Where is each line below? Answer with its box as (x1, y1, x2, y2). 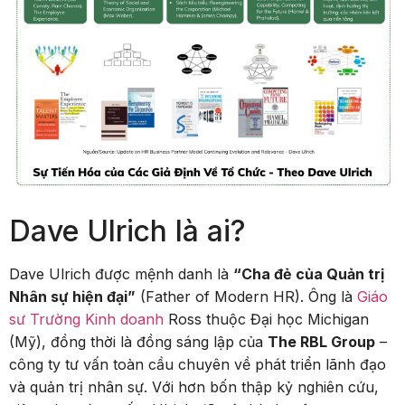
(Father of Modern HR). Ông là (136, 287, 357, 306)
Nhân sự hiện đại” (9, 287, 136, 306)
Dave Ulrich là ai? (9, 212, 246, 249)
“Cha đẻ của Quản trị (233, 264, 384, 283)
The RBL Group (268, 332, 375, 351)
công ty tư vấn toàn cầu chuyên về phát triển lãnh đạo (9, 354, 386, 373)
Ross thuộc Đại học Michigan (164, 309, 369, 328)
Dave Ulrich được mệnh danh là (9, 264, 233, 283)
